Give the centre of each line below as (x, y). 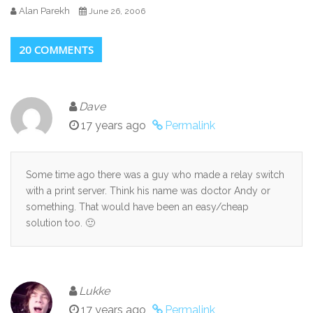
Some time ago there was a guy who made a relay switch (155, 174)
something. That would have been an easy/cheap (137, 206)
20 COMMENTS (56, 49)
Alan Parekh (44, 10)
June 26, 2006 (117, 11)
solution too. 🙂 (60, 223)
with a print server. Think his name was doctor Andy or (148, 190)
